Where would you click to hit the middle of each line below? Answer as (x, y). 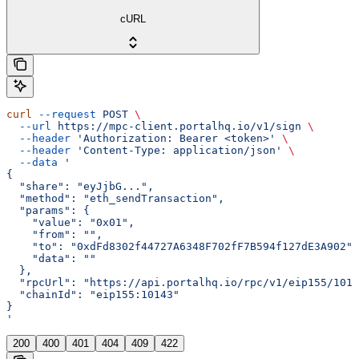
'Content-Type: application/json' (176, 151)
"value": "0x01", (71, 223)
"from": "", (54, 235)
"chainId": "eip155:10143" (93, 295)
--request (64, 115)
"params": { (48, 211)
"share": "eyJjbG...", (80, 187)
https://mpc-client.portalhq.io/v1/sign (176, 127)
